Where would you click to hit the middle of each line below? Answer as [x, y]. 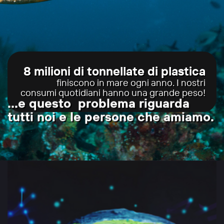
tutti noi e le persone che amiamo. [110, 122]
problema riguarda [133, 108]
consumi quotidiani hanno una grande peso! [113, 93]
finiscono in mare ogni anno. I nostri [131, 83]
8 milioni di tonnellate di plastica [115, 71]
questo [48, 108]
